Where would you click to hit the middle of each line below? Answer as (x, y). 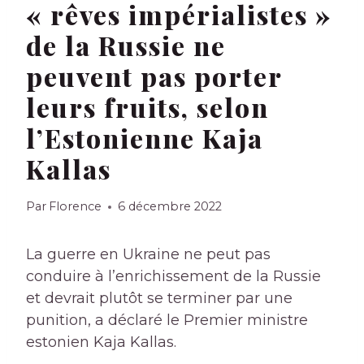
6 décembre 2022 (170, 207)
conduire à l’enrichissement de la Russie (173, 277)
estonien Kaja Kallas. (101, 342)
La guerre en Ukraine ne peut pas (148, 255)
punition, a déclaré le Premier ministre (167, 321)
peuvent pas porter (154, 76)
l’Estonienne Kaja (145, 138)
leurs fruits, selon (147, 107)
